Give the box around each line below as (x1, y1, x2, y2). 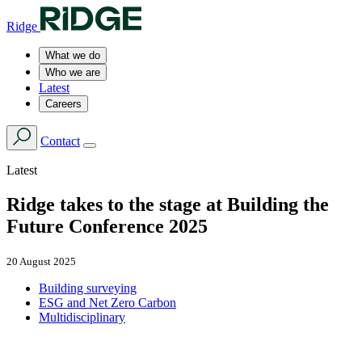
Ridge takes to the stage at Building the (6, 193, 329, 215)
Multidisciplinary (39, 309, 125, 324)
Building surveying (39, 280, 137, 295)
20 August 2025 (6, 255, 76, 267)
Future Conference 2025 (6, 215, 208, 237)
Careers (45, 98, 82, 110)
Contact (40, 134, 80, 148)
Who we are (45, 66, 100, 78)
